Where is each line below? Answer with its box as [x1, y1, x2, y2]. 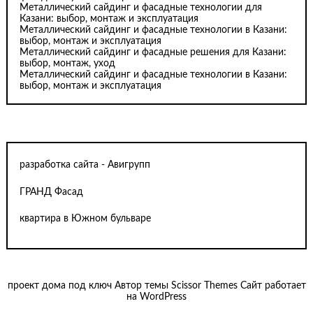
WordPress [140, 292, 187, 303]
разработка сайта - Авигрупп [20, 160, 151, 170]
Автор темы [111, 281, 171, 291]
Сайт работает [237, 281, 306, 291]
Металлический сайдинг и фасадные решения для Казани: [20, 47, 287, 57]
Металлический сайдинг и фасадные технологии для [20, 2, 263, 13]
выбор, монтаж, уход [20, 58, 116, 68]
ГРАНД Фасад [20, 187, 84, 197]
